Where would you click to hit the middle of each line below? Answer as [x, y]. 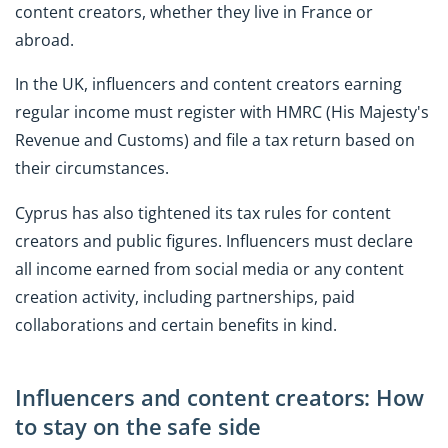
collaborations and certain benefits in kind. [176, 325]
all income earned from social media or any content [209, 269]
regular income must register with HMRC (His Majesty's [222, 112]
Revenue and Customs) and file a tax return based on [215, 140]
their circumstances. [92, 168]
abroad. [44, 39]
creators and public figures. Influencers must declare [214, 241]
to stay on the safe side [138, 427]
